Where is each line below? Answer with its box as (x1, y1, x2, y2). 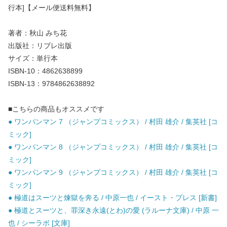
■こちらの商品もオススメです (8, 105, 104, 113)
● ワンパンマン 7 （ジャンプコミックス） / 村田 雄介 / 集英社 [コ (8, 118, 218, 126)
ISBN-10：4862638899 (8, 67, 83, 75)
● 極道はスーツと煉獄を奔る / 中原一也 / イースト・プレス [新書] (8, 194, 217, 202)
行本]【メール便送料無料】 (8, 4, 95, 12)
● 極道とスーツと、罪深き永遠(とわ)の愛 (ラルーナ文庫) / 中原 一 (8, 206, 219, 215)
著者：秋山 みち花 (8, 29, 67, 37)
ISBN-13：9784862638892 (8, 80, 95, 88)
